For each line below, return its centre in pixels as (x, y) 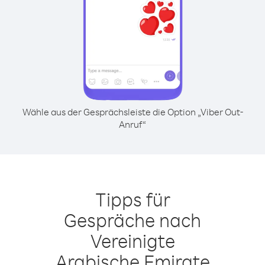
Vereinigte (132, 240)
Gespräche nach (132, 220)
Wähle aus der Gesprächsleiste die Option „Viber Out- (132, 112)
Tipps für (132, 199)
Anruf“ (132, 124)
